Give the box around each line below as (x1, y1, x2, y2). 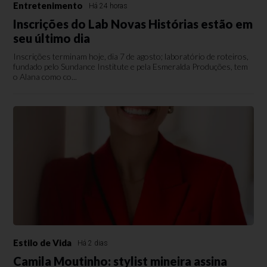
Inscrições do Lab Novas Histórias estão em (13, 16, 253, 31)
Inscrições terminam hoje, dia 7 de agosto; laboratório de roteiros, (13, 51, 249, 61)
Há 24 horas (89, 1, 128, 10)
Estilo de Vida (13, 237, 72, 248)
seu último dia (13, 30, 91, 45)
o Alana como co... (13, 71, 77, 82)
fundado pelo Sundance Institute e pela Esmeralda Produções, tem (13, 61, 249, 72)
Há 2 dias (77, 238, 108, 247)
